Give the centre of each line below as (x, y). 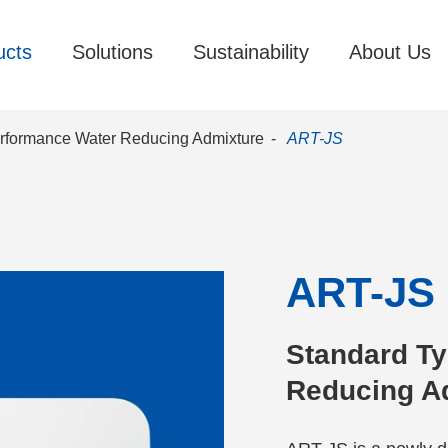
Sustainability (251, 52)
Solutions (113, 52)
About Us (390, 52)
